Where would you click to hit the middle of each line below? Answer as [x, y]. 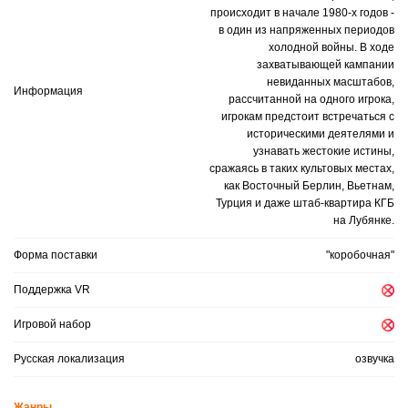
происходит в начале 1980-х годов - [302, 13]
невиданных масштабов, [331, 82]
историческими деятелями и [321, 134]
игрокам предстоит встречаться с [308, 117]
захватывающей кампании [326, 65]
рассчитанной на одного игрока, [311, 99]
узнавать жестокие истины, [324, 151]
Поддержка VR [52, 290]
